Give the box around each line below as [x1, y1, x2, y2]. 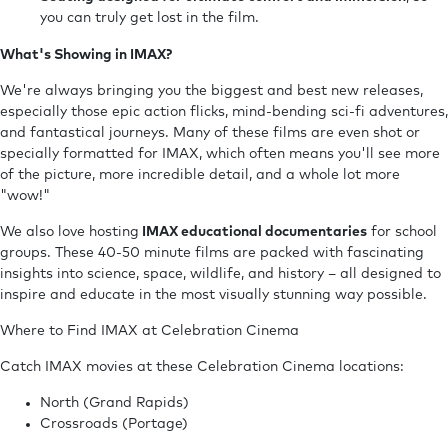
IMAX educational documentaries [139, 224, 367, 239]
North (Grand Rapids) [40, 395, 189, 410]
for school [367, 224, 437, 239]
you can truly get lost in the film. [40, 10, 259, 25]
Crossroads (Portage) [40, 416, 188, 431]
